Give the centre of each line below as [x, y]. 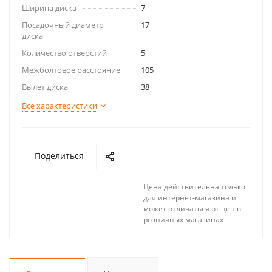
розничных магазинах [183, 219]
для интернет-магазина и [190, 198]
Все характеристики [59, 106]
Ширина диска [49, 8]
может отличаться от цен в [192, 209]
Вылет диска [45, 87]
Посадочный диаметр [63, 25]
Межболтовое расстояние [71, 70]
